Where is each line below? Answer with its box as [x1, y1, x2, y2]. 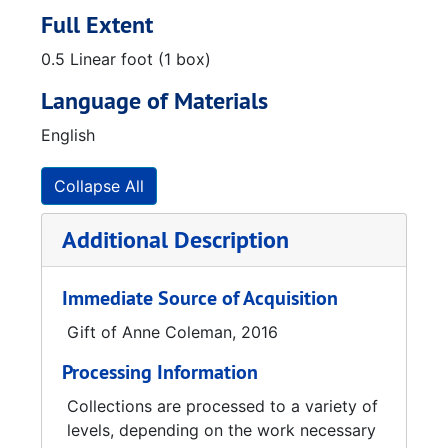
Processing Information [62, 359, 258, 385]
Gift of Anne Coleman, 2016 [67, 322, 278, 342]
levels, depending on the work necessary [67, 420, 376, 440]
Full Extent [41, 9, 153, 40]
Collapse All [54, 176, 144, 196]
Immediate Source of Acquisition [62, 285, 338, 311]
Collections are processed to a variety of [67, 396, 378, 416]
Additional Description [62, 224, 289, 255]
